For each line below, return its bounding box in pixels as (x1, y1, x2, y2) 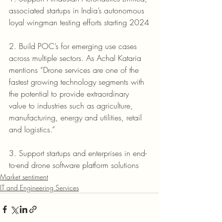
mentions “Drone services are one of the (9, 64, 141, 75)
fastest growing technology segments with (9, 76, 147, 87)
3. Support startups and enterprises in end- (9, 147, 147, 159)
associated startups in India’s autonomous (9, 4, 147, 16)
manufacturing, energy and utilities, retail (9, 111, 144, 123)
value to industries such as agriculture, (9, 100, 135, 111)
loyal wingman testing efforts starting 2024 (9, 16, 149, 28)
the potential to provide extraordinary (9, 88, 131, 99)
